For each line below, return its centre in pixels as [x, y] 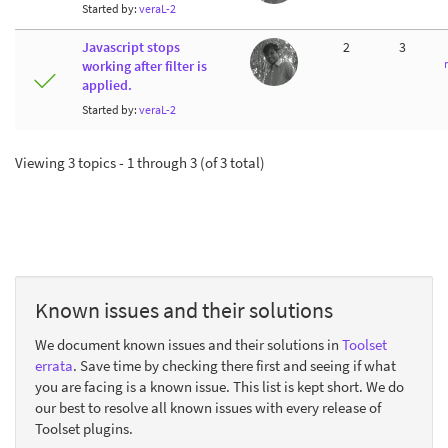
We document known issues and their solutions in [188, 344]
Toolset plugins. [84, 428]
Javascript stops [131, 47]
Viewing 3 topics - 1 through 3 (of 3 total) [140, 162]
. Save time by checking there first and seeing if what [234, 365]
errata [54, 365]
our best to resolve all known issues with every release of [208, 407]
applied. [107, 85]
